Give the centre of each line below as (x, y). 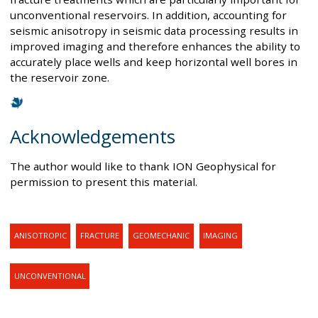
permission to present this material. (104, 182)
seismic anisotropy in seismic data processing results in (154, 31)
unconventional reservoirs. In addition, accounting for (148, 15)
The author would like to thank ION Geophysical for (143, 166)
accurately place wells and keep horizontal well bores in (154, 62)
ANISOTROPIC (40, 236)
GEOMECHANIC (161, 236)
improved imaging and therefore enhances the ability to (155, 46)
